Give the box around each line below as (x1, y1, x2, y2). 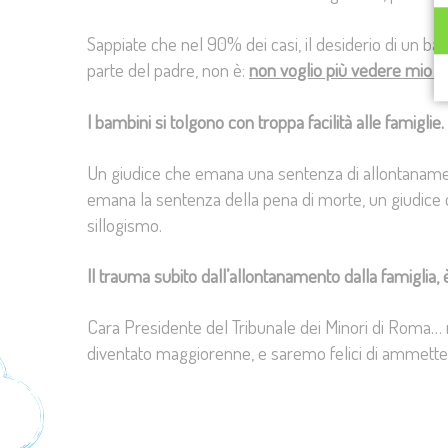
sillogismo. (87, 211, 162, 237)
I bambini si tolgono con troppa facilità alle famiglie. (87, 108, 444, 134)
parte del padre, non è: (87, 57, 249, 83)
